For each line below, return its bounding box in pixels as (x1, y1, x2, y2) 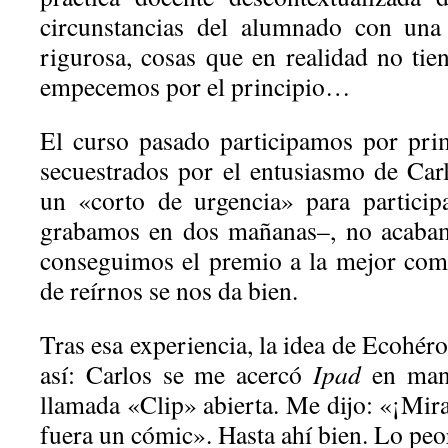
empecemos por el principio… (40, 69, 351, 103)
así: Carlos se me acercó (40, 357, 313, 391)
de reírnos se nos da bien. (40, 273, 298, 307)
